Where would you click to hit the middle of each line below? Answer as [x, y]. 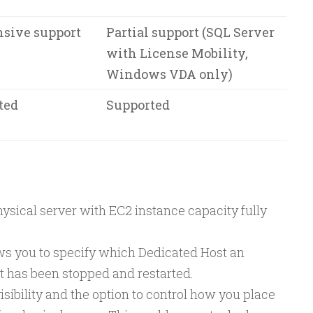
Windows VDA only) [169, 74]
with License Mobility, [177, 53]
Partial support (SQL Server [190, 32]
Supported [138, 105]
